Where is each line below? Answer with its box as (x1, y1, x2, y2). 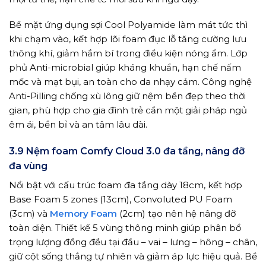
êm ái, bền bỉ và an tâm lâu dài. (9, 119, 147, 131)
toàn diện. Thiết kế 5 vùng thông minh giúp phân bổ (9, 221, 241, 233)
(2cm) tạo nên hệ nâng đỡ (117, 207, 236, 219)
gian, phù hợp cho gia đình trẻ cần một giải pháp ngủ (9, 104, 247, 116)
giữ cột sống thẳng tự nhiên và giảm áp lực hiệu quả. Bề (9, 250, 257, 262)
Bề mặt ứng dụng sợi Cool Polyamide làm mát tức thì (9, 19, 248, 31)
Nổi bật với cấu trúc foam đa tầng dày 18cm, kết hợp (9, 179, 242, 191)
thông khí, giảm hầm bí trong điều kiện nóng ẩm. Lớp (9, 47, 248, 59)
